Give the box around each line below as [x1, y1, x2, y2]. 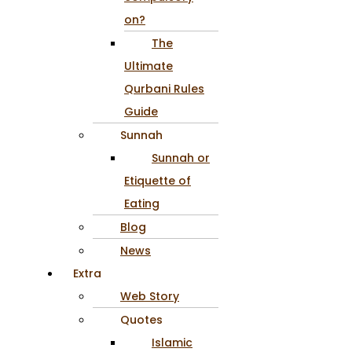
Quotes [120, 311, 163, 328]
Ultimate [124, 57, 173, 74]
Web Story [120, 288, 179, 304]
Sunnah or [152, 149, 210, 166]
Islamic [152, 334, 192, 350]
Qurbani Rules [124, 80, 204, 97]
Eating [124, 195, 159, 211]
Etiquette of [124, 172, 191, 189]
